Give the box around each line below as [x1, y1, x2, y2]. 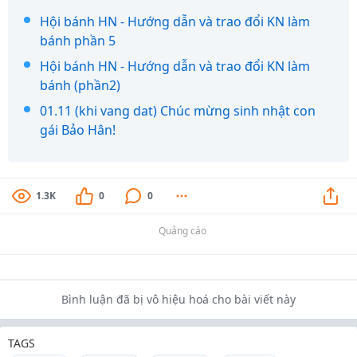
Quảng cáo [159, 224, 206, 237]
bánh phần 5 [40, 32, 116, 49]
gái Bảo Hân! [40, 121, 116, 139]
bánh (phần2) [40, 76, 120, 94]
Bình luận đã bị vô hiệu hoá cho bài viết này [61, 292, 296, 307]
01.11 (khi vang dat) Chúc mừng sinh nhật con [40, 102, 316, 120]
